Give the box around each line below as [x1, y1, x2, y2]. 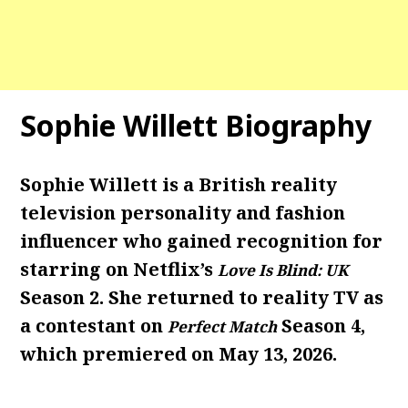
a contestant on [20, 313, 168, 338]
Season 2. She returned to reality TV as [20, 285, 384, 310]
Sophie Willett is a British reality [20, 172, 338, 197]
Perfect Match [168, 316, 278, 337]
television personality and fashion [20, 200, 346, 225]
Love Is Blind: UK [218, 260, 349, 280]
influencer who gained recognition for [20, 229, 383, 253]
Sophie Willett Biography [20, 106, 372, 145]
